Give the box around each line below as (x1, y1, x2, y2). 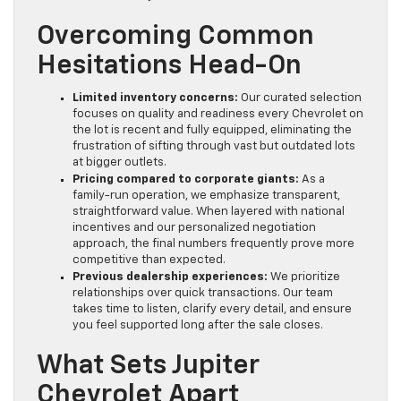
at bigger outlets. (73, 157, 166, 169)
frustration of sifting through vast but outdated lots (73, 141, 355, 153)
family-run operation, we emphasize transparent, (73, 190, 340, 202)
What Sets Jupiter (37, 353, 260, 380)
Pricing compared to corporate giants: (73, 174, 299, 186)
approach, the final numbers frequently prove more (73, 238, 354, 251)
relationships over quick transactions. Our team (73, 287, 333, 300)
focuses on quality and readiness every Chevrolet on (73, 108, 363, 121)
